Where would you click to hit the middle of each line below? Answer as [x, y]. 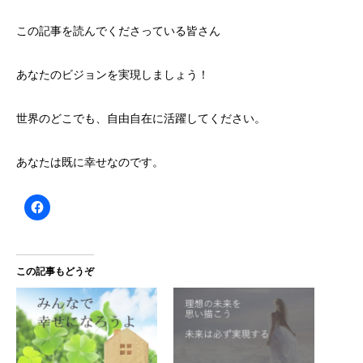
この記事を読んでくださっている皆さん [118, 31]
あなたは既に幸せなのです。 [90, 162]
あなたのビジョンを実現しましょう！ [113, 75]
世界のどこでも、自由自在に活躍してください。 [141, 119]
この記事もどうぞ [55, 272]
